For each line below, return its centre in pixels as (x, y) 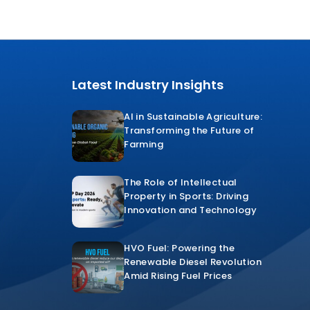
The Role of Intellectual (181, 182)
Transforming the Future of (189, 130)
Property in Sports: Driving (186, 196)
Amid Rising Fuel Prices (179, 276)
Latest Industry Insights (148, 85)
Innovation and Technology (191, 210)
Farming (145, 144)
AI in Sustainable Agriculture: (193, 117)
